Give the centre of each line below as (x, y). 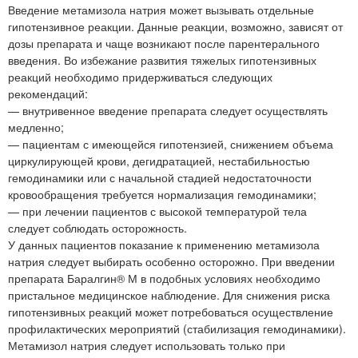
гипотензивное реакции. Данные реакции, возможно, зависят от (175, 27)
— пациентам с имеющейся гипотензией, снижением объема (171, 144)
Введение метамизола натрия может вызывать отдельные (161, 10)
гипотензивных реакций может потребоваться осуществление (171, 312)
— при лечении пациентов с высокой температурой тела (157, 211)
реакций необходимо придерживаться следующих (140, 77)
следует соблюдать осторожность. (97, 228)
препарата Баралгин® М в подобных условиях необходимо (164, 278)
